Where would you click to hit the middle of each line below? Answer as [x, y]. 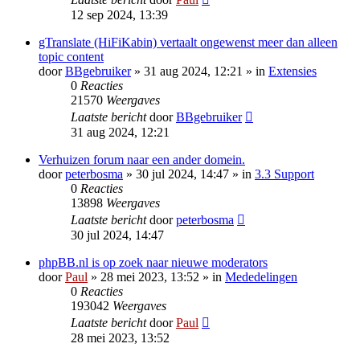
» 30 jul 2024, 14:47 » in [189, 174]
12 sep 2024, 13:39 [119, 15]
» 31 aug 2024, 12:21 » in [200, 72]
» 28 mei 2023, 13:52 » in [156, 277]
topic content [71, 57]
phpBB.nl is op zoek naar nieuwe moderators [153, 263]
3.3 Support [284, 174]
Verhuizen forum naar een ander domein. [142, 160]
